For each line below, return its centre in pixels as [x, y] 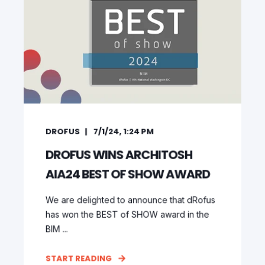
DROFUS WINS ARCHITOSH [119, 155]
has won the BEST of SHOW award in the [127, 214]
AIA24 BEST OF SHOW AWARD [127, 174]
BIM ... [56, 229]
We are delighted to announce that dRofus [130, 200]
